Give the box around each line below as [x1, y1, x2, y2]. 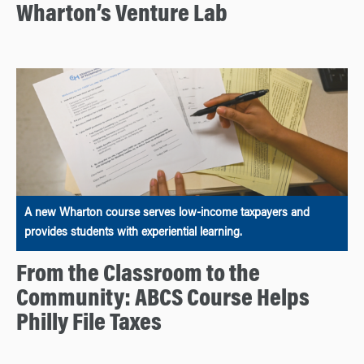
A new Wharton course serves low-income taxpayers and [24, 207, 310, 219]
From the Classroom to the [16, 262, 260, 288]
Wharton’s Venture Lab [16, 3, 227, 28]
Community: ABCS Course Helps [16, 287, 310, 312]
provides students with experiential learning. [24, 227, 242, 239]
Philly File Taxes [16, 311, 162, 336]
